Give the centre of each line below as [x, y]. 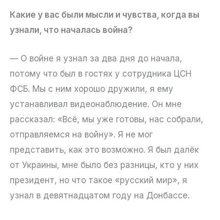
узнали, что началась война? [71, 30]
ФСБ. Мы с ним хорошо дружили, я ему [92, 89]
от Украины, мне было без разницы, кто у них [104, 165]
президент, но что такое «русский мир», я [98, 180]
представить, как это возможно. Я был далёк [104, 150]
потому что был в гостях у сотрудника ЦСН [101, 74]
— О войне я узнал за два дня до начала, [96, 59]
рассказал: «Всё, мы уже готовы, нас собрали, [107, 120]
